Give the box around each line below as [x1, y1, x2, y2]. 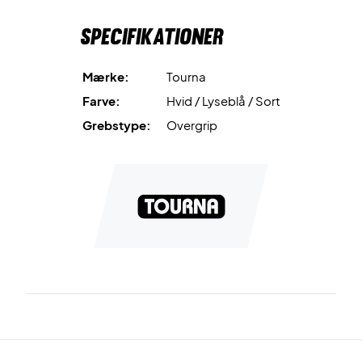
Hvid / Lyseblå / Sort [166, 93, 280, 108]
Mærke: [82, 69, 129, 84]
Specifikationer [79, 23, 224, 50]
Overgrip [166, 117, 217, 133]
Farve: [82, 93, 120, 108]
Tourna [166, 69, 206, 84]
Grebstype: [82, 117, 151, 133]
